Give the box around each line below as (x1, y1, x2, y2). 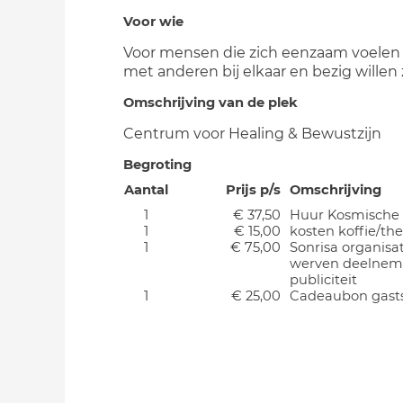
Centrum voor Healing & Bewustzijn (123, 125, 381, 142)
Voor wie (123, 13, 184, 30)
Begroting (123, 157, 192, 173)
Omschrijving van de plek (123, 94, 298, 111)
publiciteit (290, 272, 357, 288)
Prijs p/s (226, 182, 281, 198)
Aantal (123, 182, 168, 198)
